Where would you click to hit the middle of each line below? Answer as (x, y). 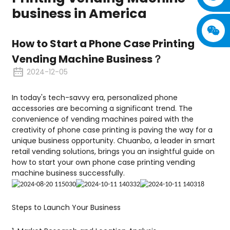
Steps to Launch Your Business (66, 208)
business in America (79, 14)
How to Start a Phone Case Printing (103, 44)
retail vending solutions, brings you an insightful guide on (113, 152)
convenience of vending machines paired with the (102, 119)
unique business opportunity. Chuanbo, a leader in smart (113, 141)
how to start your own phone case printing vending (103, 162)
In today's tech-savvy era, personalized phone (94, 98)
